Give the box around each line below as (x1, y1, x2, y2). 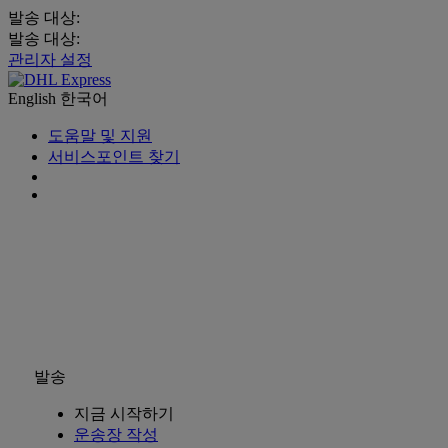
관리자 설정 (8, 51, 92, 68)
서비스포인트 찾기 (48, 148, 180, 165)
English (8, 90, 60, 107)
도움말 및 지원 (48, 127, 152, 144)
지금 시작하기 (74, 405, 174, 422)
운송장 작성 (74, 426, 158, 443)
